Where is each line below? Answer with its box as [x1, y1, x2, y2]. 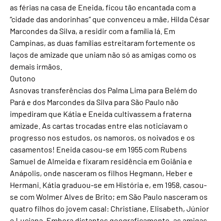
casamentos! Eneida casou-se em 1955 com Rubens [10, 145, 187, 154]
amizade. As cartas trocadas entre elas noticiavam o [10, 121, 188, 131]
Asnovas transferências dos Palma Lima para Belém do [10, 85, 197, 95]
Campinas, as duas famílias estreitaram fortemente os [10, 38, 195, 48]
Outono [10, 74, 36, 83]
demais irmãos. [10, 62, 62, 72]
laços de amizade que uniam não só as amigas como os [10, 50, 196, 60]
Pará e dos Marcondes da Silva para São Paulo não [10, 97, 179, 107]
